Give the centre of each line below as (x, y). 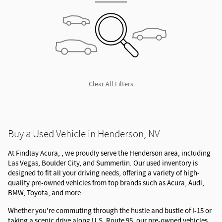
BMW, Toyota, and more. (45, 193)
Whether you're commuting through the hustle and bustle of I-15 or (110, 211)
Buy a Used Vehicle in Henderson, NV (85, 134)
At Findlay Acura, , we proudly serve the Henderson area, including (109, 154)
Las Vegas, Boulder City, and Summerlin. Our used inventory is (103, 164)
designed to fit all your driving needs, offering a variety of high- (104, 173)
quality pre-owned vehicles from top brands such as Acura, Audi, (106, 183)
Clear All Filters (111, 84)
